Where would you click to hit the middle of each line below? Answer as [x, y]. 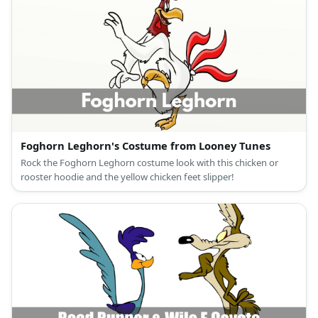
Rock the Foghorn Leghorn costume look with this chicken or [149, 162]
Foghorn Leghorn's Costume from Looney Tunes [146, 145]
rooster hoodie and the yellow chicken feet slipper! [127, 176]
